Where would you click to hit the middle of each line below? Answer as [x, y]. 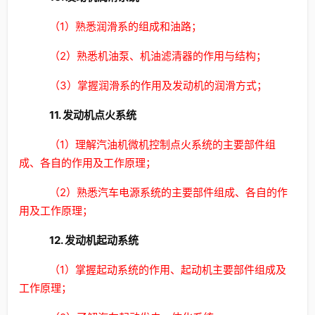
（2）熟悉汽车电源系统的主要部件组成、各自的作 [168, 192]
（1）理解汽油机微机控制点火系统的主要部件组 [162, 144]
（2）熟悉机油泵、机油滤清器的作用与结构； [157, 56]
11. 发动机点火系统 [92, 115]
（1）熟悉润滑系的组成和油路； [125, 26]
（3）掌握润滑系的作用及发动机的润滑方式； [158, 85]
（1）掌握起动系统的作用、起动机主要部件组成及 [167, 270]
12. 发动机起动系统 [94, 240]
